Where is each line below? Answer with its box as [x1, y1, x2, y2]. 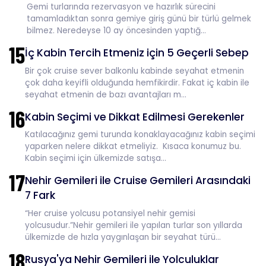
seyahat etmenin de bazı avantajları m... [25, 88, 186, 100]
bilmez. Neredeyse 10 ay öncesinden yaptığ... [27, 25, 206, 36]
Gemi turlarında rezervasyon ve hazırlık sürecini [27, 1, 216, 12]
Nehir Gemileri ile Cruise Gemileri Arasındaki [25, 173, 251, 188]
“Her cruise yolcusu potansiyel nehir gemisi [25, 207, 195, 219]
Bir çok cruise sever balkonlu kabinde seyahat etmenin [25, 65, 244, 77]
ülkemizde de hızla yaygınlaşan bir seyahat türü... [25, 231, 221, 243]
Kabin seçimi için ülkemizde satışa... [25, 153, 166, 164]
